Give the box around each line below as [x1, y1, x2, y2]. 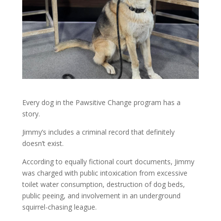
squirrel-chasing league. [22, 202, 97, 212]
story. [22, 109, 40, 119]
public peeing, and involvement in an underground [22, 191, 181, 201]
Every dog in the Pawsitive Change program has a [22, 98, 181, 108]
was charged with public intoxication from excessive [22, 168, 187, 178]
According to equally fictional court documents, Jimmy [22, 157, 194, 167]
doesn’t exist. [22, 139, 64, 148]
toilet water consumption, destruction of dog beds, [22, 180, 185, 189]
